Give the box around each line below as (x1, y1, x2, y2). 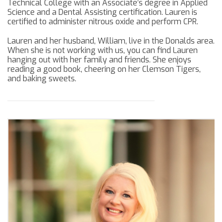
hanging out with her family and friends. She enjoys (7, 55, 191, 65)
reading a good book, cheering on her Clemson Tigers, (7, 64, 201, 75)
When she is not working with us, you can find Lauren (7, 45, 198, 56)
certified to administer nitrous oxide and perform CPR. (7, 16, 198, 27)
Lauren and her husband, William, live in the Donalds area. (7, 36, 215, 47)
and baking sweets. (7, 73, 76, 84)
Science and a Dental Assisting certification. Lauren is (7, 7, 197, 18)
